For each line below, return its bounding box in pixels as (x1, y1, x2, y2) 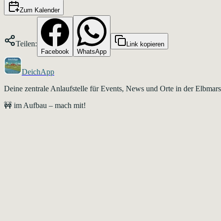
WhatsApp (77, 47, 107, 55)
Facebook (41, 47, 69, 55)
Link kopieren (126, 40, 164, 48)
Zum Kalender (20, 6, 60, 14)
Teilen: (16, 39, 37, 48)
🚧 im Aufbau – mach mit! (4, 101, 86, 110)
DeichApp (22, 67, 54, 76)
